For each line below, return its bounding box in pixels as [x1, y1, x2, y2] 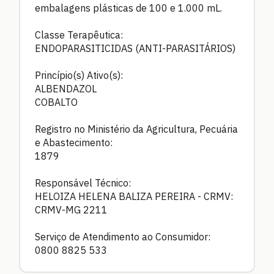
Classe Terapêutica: [35, 29, 123, 42]
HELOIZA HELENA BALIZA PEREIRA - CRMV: [35, 190, 233, 203]
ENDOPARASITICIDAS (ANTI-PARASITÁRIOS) [35, 42, 235, 55]
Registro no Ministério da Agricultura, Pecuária [35, 123, 238, 136]
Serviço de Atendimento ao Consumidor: [35, 231, 210, 243]
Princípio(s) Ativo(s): [35, 69, 123, 82]
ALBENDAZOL [35, 83, 97, 95]
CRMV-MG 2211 [35, 204, 108, 217]
